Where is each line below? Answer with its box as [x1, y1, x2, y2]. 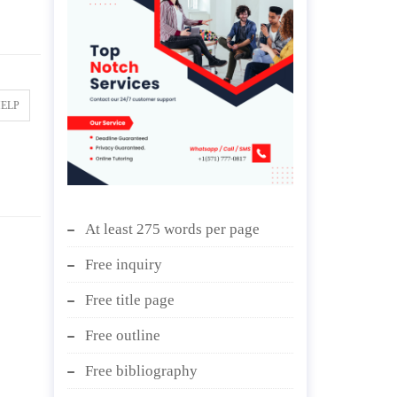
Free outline [85, 327, 160, 344]
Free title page [85, 292, 175, 308]
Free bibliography [85, 362, 198, 379]
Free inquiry [85, 256, 162, 273]
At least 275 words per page [85, 221, 260, 237]
